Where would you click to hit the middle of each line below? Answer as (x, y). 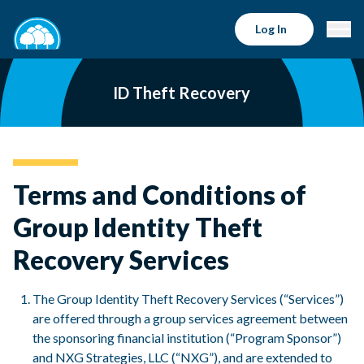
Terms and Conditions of (160, 194)
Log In (271, 29)
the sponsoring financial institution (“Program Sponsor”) (187, 337)
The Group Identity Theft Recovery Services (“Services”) (188, 298)
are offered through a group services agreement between (190, 318)
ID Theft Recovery (182, 92)
